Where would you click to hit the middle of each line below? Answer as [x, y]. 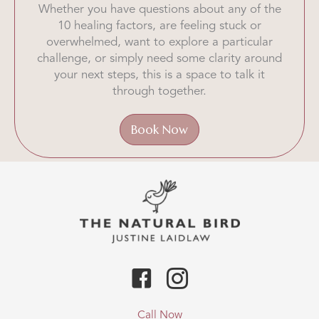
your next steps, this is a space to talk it [159, 75]
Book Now [159, 129]
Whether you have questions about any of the [159, 10]
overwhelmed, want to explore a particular [159, 43]
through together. [159, 92]
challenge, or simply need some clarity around [159, 59]
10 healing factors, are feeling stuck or [159, 26]
